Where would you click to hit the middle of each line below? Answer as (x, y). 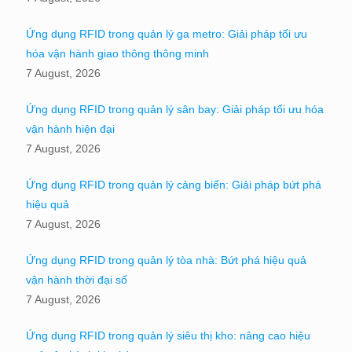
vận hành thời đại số (77, 279)
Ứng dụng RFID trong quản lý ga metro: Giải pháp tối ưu (167, 33)
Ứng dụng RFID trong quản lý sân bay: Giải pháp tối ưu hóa (175, 109)
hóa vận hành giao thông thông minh (117, 53)
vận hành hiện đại (70, 128)
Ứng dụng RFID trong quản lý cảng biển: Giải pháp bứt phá (174, 184)
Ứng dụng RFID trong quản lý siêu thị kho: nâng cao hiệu (168, 335)
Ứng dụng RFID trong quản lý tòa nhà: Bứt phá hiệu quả (166, 260)
